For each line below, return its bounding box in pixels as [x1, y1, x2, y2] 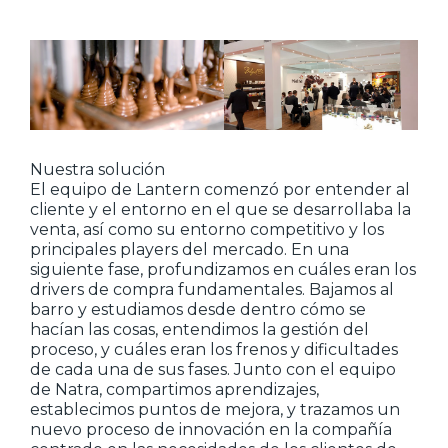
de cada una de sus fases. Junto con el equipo [30, 360, 396, 379]
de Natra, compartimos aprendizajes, [30, 380, 319, 399]
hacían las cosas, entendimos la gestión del [30, 320, 369, 339]
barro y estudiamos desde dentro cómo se [30, 300, 366, 319]
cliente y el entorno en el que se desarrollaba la [30, 200, 411, 219]
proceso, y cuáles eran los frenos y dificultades [30, 340, 398, 359]
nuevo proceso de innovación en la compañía [30, 420, 392, 439]
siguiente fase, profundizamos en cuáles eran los [30, 260, 416, 279]
